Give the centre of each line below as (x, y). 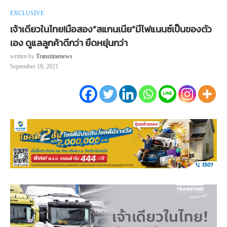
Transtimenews (54, 56)
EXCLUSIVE (27, 13)
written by (23, 56)
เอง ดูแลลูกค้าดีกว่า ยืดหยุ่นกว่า (69, 43)
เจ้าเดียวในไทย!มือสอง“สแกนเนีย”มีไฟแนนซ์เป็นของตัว (111, 29)
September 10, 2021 (34, 67)
